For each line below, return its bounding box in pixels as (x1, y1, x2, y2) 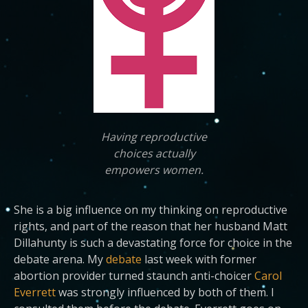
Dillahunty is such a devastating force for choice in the (14, 234, 292, 250)
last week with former (142, 251, 256, 267)
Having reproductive (101, 129, 207, 144)
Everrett (14, 284, 56, 300)
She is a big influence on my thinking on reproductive (14, 201, 287, 217)
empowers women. (104, 162, 203, 177)
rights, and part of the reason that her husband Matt (14, 218, 287, 234)
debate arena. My (14, 251, 106, 267)
